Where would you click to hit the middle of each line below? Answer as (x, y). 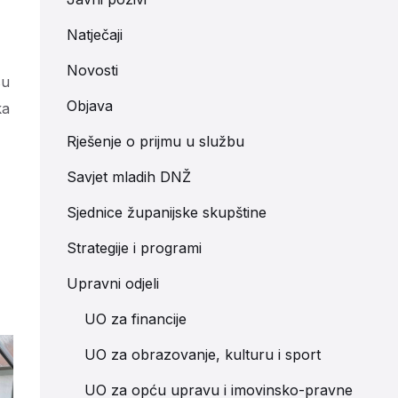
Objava (89, 106)
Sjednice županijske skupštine (166, 212)
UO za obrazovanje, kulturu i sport (202, 354)
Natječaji (94, 35)
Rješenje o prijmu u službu (155, 141)
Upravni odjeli (112, 283)
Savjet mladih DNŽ (128, 177)
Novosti (92, 70)
